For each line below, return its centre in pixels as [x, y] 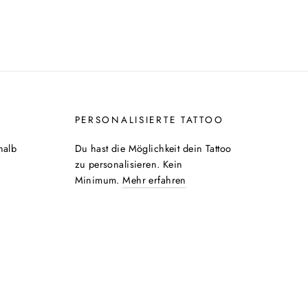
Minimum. [99, 180]
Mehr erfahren [154, 180]
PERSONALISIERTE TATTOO [149, 119]
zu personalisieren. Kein [129, 164]
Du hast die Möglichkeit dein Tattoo [153, 148]
